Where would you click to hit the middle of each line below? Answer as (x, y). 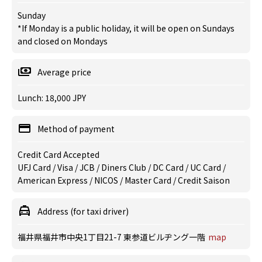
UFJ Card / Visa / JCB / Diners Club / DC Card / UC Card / (122, 167)
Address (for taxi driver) (83, 211)
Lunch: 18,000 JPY (52, 98)
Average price (64, 72)
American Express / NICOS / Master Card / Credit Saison (124, 180)
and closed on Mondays (63, 41)
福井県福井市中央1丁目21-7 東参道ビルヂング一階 (111, 237)
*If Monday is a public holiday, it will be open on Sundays (126, 28)
